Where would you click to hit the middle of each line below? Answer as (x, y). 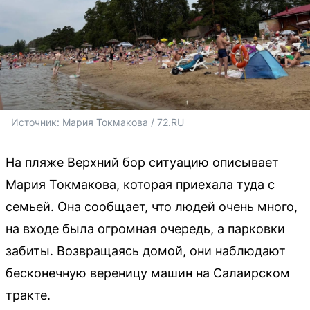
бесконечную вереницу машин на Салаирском (148, 273)
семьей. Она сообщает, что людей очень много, (152, 206)
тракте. (28, 295)
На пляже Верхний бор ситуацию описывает (142, 162)
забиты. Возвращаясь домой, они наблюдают (146, 250)
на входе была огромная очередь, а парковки (145, 228)
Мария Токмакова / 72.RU (123, 122)
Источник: (37, 122)
